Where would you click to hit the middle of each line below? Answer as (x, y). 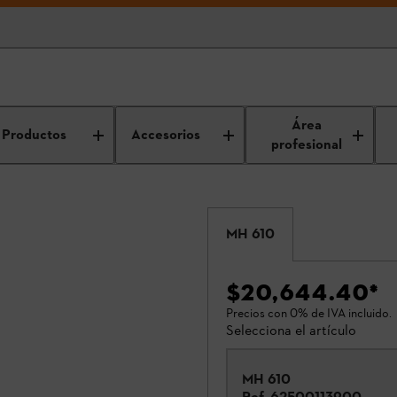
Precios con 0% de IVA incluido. (309, 313)
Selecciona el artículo (291, 330)
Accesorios (166, 135)
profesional (307, 145)
